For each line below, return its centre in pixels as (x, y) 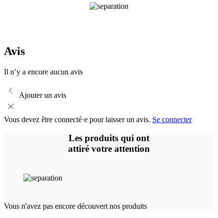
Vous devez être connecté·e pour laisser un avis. (78, 119)
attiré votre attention (109, 149)
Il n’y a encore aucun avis (43, 72)
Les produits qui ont (109, 138)
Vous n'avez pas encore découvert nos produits (75, 206)
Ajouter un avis (43, 95)
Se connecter (172, 119)
